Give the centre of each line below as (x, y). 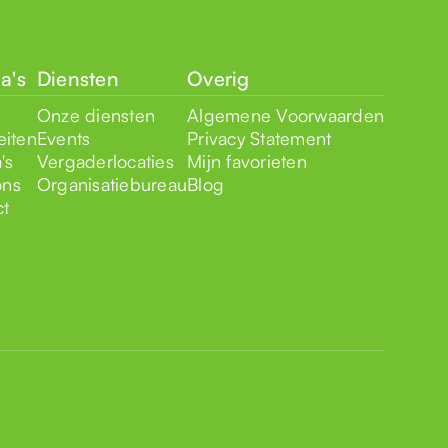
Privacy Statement (259, 137)
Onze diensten (95, 114)
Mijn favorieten (247, 160)
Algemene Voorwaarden (285, 114)
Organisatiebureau (111, 183)
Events (63, 137)
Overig (218, 78)
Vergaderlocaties (105, 160)
